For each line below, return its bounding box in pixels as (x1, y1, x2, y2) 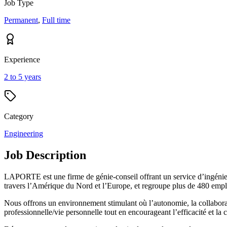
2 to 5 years (4, 72, 41, 81)
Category (4, 111, 33, 121)
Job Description (4, 148, 86, 162)
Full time (42, 15, 70, 24)
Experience (4, 55, 40, 64)
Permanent (4, 15, 38, 24)
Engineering (4, 129, 43, 138)
